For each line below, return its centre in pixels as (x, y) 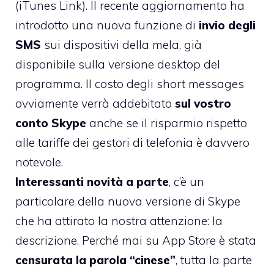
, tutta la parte (214, 260)
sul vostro (203, 103)
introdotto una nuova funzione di (107, 25)
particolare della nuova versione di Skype (128, 201)
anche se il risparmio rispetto (167, 123)
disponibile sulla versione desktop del (118, 64)
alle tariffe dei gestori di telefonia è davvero (132, 142)
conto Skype (51, 123)
